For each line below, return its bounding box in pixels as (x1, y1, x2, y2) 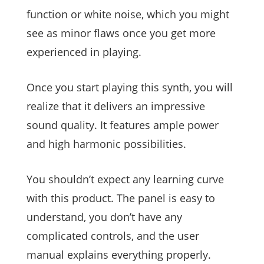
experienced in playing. (27, 44, 141, 59)
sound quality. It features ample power (27, 117, 219, 132)
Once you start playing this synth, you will (27, 80, 233, 94)
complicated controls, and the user (27, 228, 199, 243)
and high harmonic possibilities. (27, 136, 186, 151)
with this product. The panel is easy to (27, 190, 215, 205)
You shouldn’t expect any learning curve (27, 171, 224, 186)
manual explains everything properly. (27, 247, 211, 262)
